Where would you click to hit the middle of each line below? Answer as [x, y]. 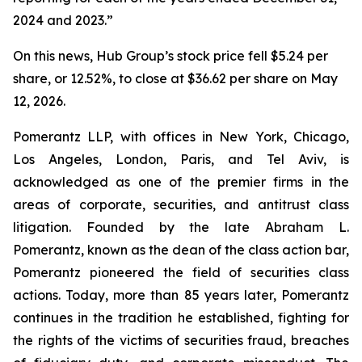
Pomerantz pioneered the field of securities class [181, 272]
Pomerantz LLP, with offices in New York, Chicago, [181, 137]
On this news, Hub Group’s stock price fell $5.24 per [170, 56]
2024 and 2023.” [66, 20]
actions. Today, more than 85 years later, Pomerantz [181, 295]
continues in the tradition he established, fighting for [181, 318]
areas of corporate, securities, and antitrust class [181, 204]
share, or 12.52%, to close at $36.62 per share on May [175, 78]
